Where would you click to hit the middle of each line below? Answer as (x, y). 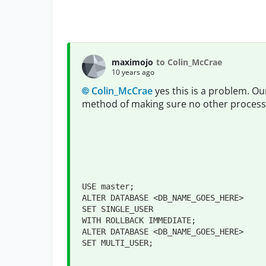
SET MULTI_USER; (118, 243)
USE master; (108, 186)
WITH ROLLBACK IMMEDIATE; (139, 220)
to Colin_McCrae (189, 62)
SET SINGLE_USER (118, 209)
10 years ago (133, 72)
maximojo (132, 62)
